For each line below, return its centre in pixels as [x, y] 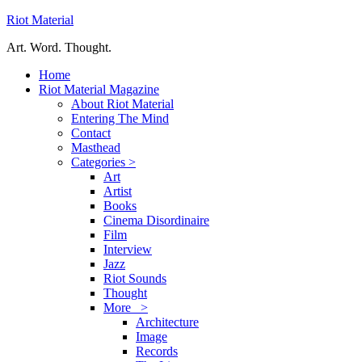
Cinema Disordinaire [156, 220]
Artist [118, 191]
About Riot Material [122, 104]
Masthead [96, 147]
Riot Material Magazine [99, 89]
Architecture [167, 322]
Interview [128, 249]
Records [157, 351]
